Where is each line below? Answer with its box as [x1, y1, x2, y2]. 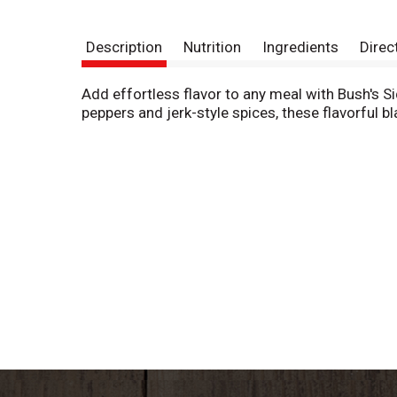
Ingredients [262, 38, 339, 57]
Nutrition [183, 38, 241, 57]
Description [86, 38, 162, 57]
